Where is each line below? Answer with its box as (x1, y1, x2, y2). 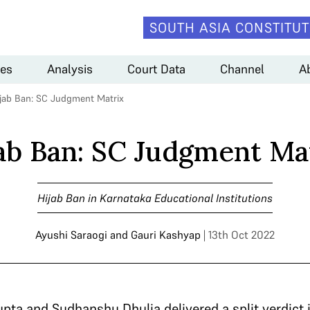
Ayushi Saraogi (35, 228, 107, 241)
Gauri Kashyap (131, 228, 201, 241)
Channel (220, 60, 264, 77)
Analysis (47, 60, 93, 77)
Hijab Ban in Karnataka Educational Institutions (37, 191, 273, 205)
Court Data (127, 60, 185, 77)
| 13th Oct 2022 (203, 228, 275, 241)
